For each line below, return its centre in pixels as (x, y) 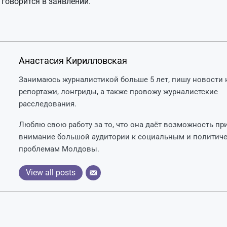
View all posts (50, 172)
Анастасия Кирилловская (73, 60)
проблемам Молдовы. (59, 149)
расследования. (47, 104)
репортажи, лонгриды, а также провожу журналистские (118, 91)
